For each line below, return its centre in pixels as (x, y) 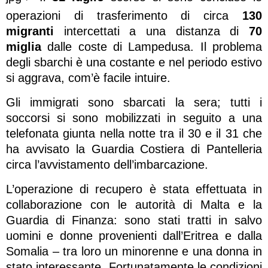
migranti (30, 31)
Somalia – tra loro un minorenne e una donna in (134, 251)
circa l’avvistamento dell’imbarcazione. (107, 164)
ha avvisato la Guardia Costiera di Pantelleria (134, 149)
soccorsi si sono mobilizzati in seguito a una (134, 118)
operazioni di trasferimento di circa (124, 15)
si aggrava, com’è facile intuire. (88, 77)
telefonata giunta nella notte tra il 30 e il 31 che (134, 133)
